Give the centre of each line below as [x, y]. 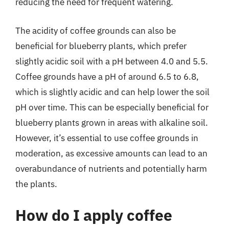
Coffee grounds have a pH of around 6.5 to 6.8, [107, 76]
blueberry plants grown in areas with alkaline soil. [112, 122]
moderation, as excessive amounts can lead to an [111, 153]
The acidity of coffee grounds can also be [96, 30]
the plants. [36, 184]
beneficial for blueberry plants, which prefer [101, 46]
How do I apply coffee [94, 215]
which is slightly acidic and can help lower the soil [112, 92]
